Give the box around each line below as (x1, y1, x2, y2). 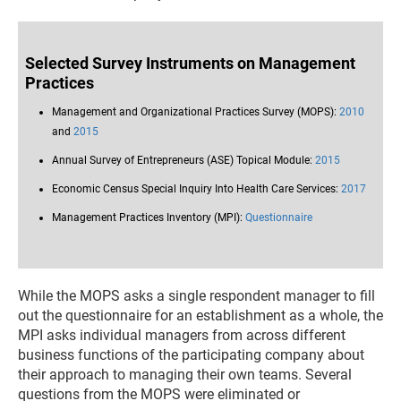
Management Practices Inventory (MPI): (52, 211, 245, 224)
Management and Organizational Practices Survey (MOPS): (52, 106, 339, 118)
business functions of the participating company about (18, 346, 364, 363)
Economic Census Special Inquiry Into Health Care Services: (52, 183, 341, 195)
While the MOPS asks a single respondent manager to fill (18, 287, 375, 304)
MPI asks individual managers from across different (18, 327, 346, 344)
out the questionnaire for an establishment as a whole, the (18, 307, 383, 324)
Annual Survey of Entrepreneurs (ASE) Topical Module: (52, 154, 315, 166)
